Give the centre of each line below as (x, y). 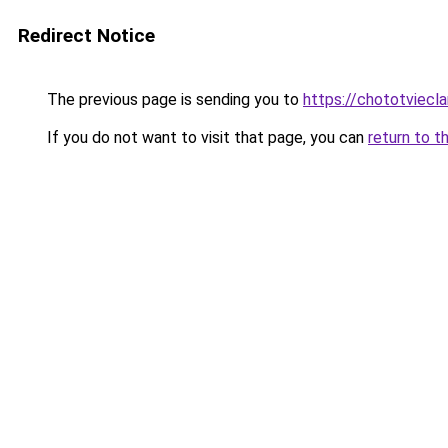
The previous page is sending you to (173, 99)
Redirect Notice (86, 35)
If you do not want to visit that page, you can (205, 137)
